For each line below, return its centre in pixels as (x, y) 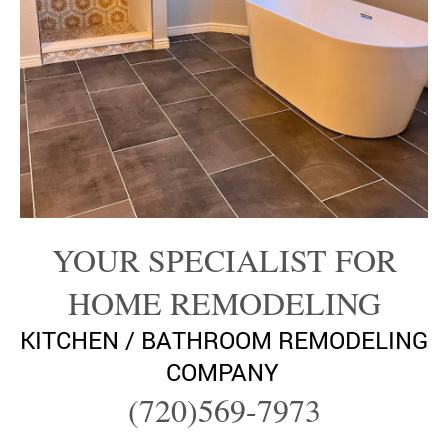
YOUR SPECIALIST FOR (224, 259)
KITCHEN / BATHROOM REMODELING (224, 339)
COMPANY (222, 371)
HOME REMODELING (224, 302)
